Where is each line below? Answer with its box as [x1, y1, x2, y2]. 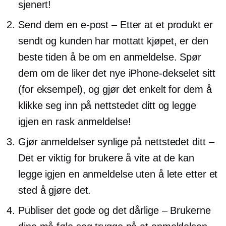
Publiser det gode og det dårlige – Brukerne [18, 205, 211, 216]
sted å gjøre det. [18, 185, 91, 196]
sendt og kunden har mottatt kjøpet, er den [18, 35, 208, 47]
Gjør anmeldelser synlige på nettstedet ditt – [18, 136, 214, 148]
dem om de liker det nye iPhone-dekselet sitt [18, 68, 215, 79]
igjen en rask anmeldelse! [18, 116, 131, 128]
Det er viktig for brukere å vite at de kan [18, 152, 194, 164]
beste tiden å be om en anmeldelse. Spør [18, 51, 202, 63]
